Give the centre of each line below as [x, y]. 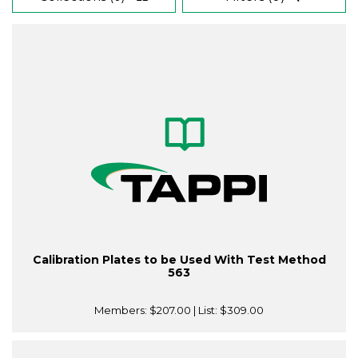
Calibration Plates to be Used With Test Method [179, 260]
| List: [205, 310]
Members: [122, 310]
